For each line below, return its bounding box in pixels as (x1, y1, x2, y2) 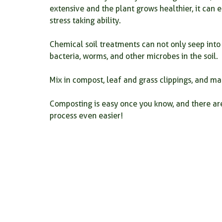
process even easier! (50, 111, 123, 120)
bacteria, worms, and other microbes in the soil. (50, 52, 218, 61)
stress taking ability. (50, 16, 121, 25)
